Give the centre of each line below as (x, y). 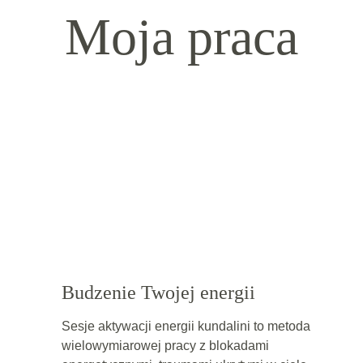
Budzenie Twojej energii (158, 293)
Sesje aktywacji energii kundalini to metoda (187, 326)
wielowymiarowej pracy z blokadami (167, 346)
